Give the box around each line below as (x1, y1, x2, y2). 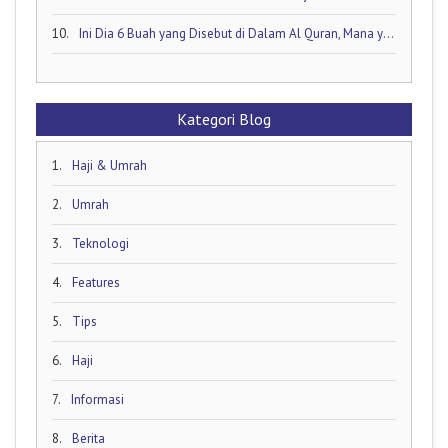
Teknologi (72, 234, 129, 252)
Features (72, 273, 120, 291)
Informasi (71, 390, 124, 408)
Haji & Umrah (72, 156, 147, 174)
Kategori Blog (177, 108, 271, 129)
